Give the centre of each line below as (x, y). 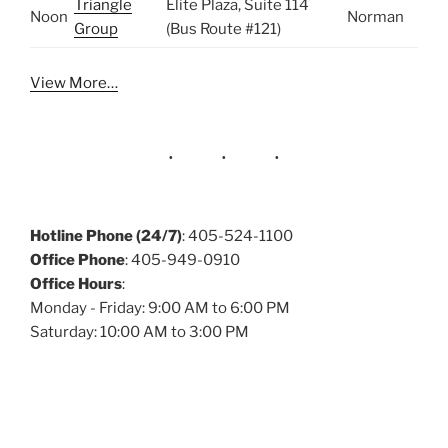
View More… (74, 82)
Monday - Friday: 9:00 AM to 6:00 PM (160, 308)
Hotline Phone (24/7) (106, 236)
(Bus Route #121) (223, 29)
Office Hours (76, 284)
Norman (375, 17)
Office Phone (77, 260)
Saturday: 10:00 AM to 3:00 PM (139, 332)
